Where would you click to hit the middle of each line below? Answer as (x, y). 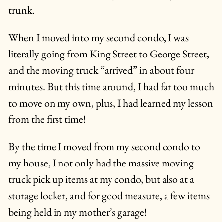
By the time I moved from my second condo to (104, 147)
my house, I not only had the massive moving (101, 163)
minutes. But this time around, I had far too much (111, 87)
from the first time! (47, 119)
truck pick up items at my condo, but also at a (101, 179)
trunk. (21, 10)
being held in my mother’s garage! (78, 212)
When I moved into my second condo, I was (98, 38)
